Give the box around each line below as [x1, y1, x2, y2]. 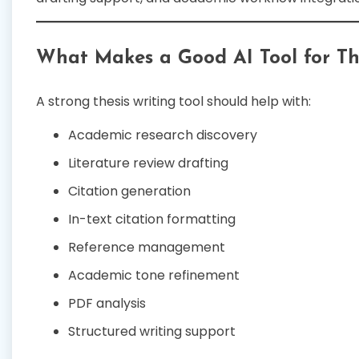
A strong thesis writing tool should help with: [36, 91, 311, 111]
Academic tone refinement [68, 265, 240, 284]
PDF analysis [68, 293, 146, 313]
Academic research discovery [68, 125, 257, 144]
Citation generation [68, 181, 191, 200]
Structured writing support [68, 321, 236, 341]
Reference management [68, 237, 225, 256]
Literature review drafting [68, 153, 228, 172]
